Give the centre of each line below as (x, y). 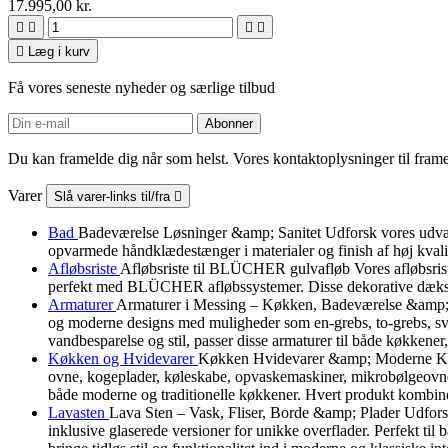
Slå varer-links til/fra (114, 196)
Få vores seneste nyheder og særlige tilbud (141, 87)
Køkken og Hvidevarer (123, 358)
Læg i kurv (59, 51)
